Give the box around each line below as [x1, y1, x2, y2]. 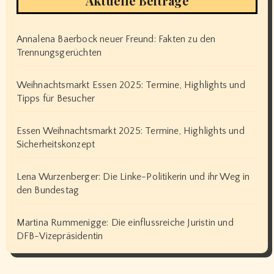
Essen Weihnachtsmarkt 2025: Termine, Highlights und [16, 125, 245, 136]
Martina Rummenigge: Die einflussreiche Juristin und [16, 217, 234, 228]
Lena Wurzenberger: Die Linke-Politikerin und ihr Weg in [16, 171, 250, 182]
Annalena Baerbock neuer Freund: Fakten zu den [16, 33, 216, 45]
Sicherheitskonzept [16, 138, 95, 150]
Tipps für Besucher [16, 92, 95, 104]
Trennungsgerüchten [16, 46, 102, 58]
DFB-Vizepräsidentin [16, 230, 103, 242]
